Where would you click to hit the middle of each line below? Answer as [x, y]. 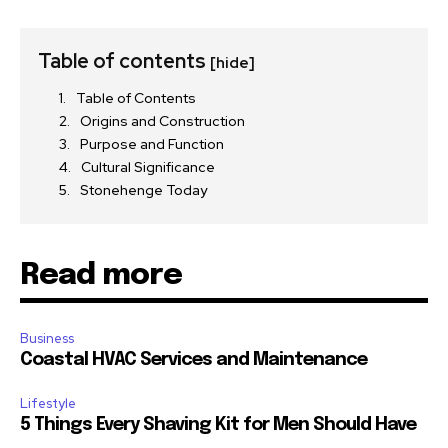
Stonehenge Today [143, 190]
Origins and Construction [162, 121]
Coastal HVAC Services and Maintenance [193, 360]
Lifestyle [48, 404]
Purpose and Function [152, 144]
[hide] [232, 63]
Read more [101, 276]
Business [47, 339]
